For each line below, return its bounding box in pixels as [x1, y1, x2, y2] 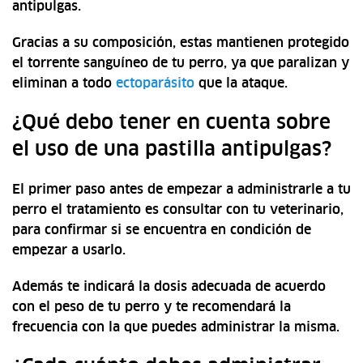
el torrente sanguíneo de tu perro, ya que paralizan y [12, 57, 349, 70]
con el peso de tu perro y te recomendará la [12, 301, 291, 314]
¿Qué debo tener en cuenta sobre [12, 113, 331, 134]
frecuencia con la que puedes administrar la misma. [12, 321, 340, 335]
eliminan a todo [12, 77, 116, 91]
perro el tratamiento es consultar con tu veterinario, [12, 203, 344, 217]
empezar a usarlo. [12, 244, 130, 258]
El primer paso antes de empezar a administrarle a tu [12, 183, 351, 197]
